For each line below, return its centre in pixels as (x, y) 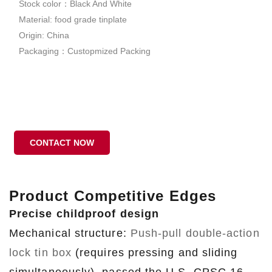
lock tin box (40, 253)
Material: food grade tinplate (73, 20)
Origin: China (44, 36)
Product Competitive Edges (113, 196)
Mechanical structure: (70, 233)
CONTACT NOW (62, 143)
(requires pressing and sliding (155, 253)
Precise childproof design (84, 214)
